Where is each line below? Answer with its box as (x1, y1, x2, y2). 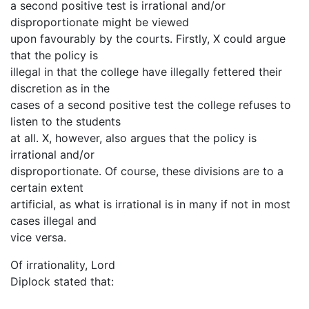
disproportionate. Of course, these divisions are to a (10, 163, 283, 178)
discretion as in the (10, 81, 110, 95)
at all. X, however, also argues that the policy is (10, 130, 257, 145)
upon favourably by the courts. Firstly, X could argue (10, 31, 286, 46)
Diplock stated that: (10, 274, 114, 288)
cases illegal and (10, 213, 97, 228)
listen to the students (10, 114, 121, 128)
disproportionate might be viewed (10, 14, 189, 29)
